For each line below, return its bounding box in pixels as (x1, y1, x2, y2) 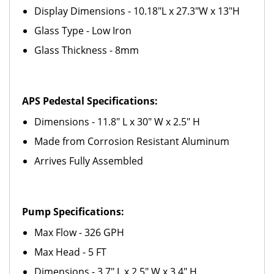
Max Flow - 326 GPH (34, 226, 124, 239)
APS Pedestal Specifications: (22, 94, 158, 108)
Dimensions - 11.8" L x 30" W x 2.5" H (34, 115, 200, 128)
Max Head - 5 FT (34, 245, 106, 259)
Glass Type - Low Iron (34, 24, 131, 37)
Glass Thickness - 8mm (34, 43, 139, 57)
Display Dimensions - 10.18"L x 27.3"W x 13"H (34, 4, 240, 18)
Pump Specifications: (22, 205, 124, 218)
